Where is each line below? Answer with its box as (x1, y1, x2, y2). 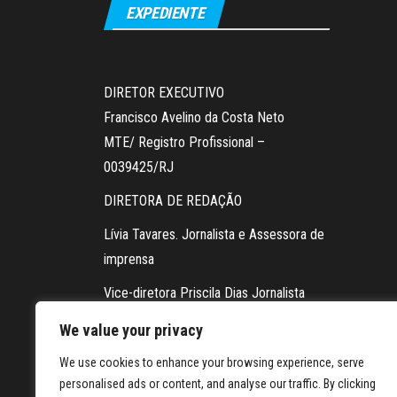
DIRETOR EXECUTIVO (104, 83, 224, 101)
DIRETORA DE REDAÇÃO (104, 191, 242, 209)
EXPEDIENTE (126, 3, 205, 22)
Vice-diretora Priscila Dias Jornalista (104, 284, 305, 301)
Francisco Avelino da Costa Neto (104, 108, 284, 126)
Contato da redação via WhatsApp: (104, 317, 293, 335)
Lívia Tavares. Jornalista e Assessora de (104, 225, 324, 243)
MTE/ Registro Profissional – (104, 133, 265, 151)
